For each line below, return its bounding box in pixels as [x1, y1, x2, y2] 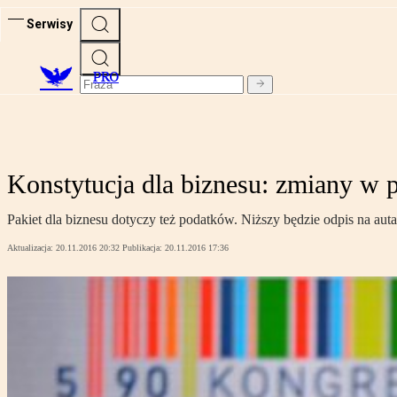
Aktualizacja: [7, 243, 56, 253]
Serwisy [27, 16, 73, 31]
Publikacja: [122, 243, 165, 253]
